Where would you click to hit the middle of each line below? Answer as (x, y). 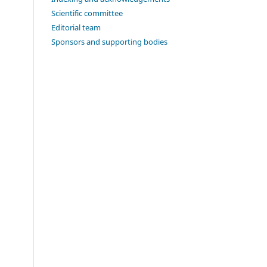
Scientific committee (87, 13)
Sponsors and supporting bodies (109, 42)
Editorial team (76, 28)
